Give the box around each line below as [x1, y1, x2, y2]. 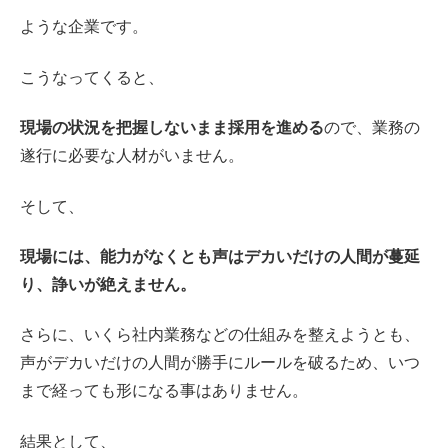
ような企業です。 [20, 18, 148, 36]
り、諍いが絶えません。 [20, 276, 196, 294]
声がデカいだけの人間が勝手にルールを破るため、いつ [20, 354, 420, 372]
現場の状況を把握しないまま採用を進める [20, 119, 324, 137]
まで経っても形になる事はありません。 [20, 382, 308, 400]
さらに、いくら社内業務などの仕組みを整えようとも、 [20, 326, 420, 344]
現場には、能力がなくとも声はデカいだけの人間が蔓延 [20, 248, 420, 266]
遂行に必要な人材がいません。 [20, 147, 244, 165]
